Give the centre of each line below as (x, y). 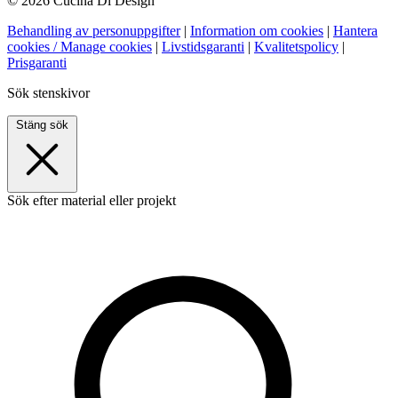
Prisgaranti (37, 62)
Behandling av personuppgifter (94, 30)
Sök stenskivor (48, 92)
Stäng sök (42, 124)
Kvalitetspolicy (296, 46)
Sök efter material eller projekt (92, 200)
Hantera (355, 30)
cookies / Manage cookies (80, 46)
